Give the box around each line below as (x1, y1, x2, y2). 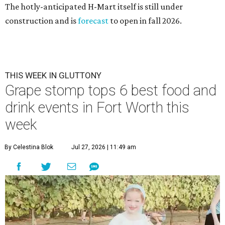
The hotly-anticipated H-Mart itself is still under (5, 2, 183, 12)
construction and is (5, 16, 78, 26)
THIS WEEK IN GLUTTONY (5, 70, 101, 81)
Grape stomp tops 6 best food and (5, 82, 216, 99)
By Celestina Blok (5, 144, 53, 151)
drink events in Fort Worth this (5, 99, 189, 117)
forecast (78, 16, 108, 26)
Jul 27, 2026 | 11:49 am (71, 144, 136, 151)
